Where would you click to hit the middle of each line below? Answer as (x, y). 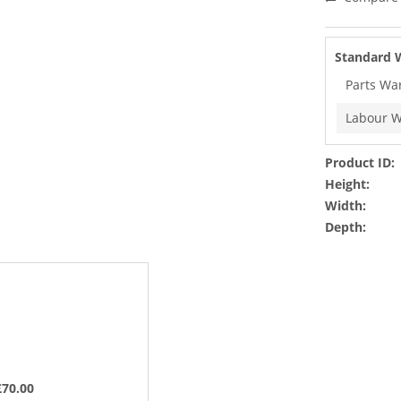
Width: (346, 205)
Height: (348, 183)
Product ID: (360, 162)
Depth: (346, 226)
